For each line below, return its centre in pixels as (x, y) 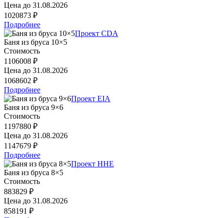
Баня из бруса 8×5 (34, 172)
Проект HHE (92, 163)
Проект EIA (91, 98)
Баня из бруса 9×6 (34, 107)
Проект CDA (97, 33)
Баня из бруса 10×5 (36, 42)
